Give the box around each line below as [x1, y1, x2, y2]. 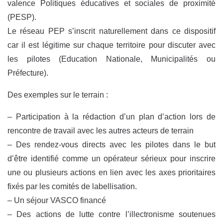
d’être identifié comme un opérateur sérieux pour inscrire [7, 154, 216, 163]
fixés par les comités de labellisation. [7, 182, 137, 191]
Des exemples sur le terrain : [7, 91, 108, 100]
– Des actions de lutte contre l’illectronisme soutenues [7, 210, 216, 219]
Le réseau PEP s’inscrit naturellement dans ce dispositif [7, 27, 216, 36]
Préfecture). [7, 69, 48, 78]
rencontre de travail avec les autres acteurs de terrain [7, 126, 194, 135]
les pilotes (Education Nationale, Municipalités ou [7, 55, 216, 64]
